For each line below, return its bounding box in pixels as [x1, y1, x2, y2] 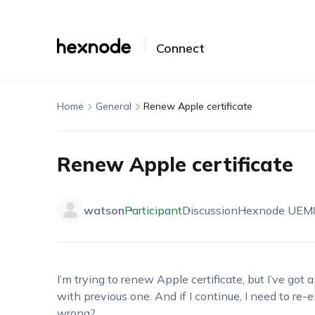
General [95, 100, 131, 112]
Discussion [181, 203, 238, 217]
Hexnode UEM [237, 203, 313, 217]
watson [83, 203, 124, 217]
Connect [155, 40, 205, 56]
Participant [124, 203, 182, 217]
